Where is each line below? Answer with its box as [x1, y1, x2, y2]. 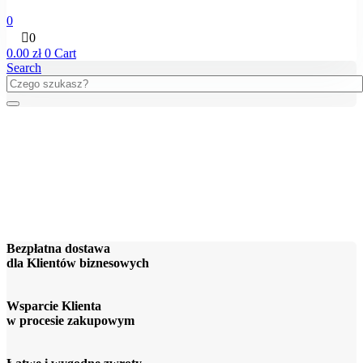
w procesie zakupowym [6, 314, 135, 327]
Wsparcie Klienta [6, 299, 101, 313]
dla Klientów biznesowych [6, 255, 149, 270]
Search [6, 61, 41, 75]
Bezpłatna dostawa [6, 241, 110, 255]
